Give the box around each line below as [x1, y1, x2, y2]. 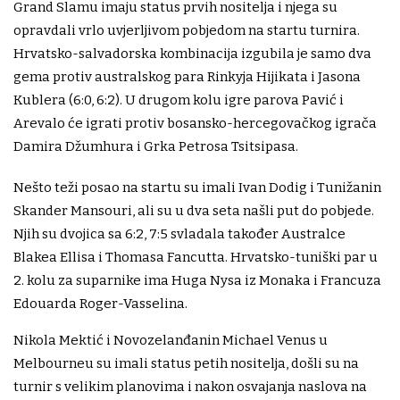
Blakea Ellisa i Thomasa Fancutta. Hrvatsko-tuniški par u [13, 249, 378, 266]
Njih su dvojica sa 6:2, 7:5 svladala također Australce [13, 226, 346, 243]
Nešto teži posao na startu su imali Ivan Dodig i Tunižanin [13, 179, 381, 196]
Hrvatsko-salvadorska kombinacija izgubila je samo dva [13, 46, 371, 62]
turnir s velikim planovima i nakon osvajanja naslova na [13, 379, 367, 396]
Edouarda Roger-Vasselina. [13, 296, 187, 312]
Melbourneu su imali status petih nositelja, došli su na [13, 355, 359, 372]
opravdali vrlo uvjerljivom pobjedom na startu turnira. [13, 22, 360, 39]
